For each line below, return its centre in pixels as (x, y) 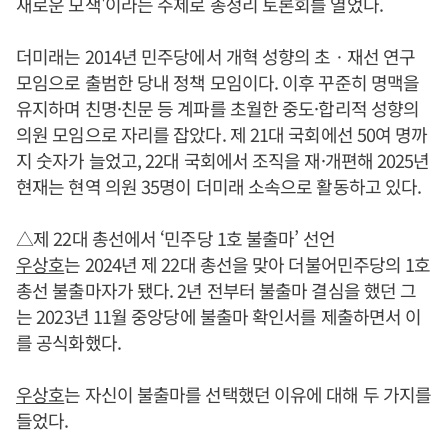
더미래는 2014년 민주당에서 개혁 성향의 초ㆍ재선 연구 (216, 56)
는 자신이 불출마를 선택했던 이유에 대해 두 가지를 (248, 394)
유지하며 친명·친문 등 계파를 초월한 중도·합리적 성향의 (218, 108)
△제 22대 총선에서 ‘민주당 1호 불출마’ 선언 (175, 238)
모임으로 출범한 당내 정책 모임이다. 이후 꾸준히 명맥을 (218, 82)
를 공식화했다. (68, 342)
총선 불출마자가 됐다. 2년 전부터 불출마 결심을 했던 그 (216, 290)
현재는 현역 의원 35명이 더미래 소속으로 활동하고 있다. (219, 186)
